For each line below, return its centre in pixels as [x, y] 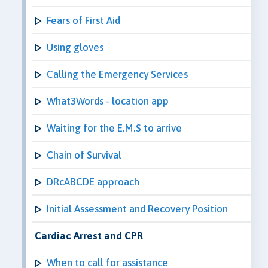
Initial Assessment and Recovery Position [137, 208]
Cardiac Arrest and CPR [89, 235]
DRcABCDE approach [93, 182]
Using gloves [75, 47]
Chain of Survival [84, 155]
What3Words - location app [108, 101]
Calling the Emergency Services [117, 74]
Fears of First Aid [83, 20]
